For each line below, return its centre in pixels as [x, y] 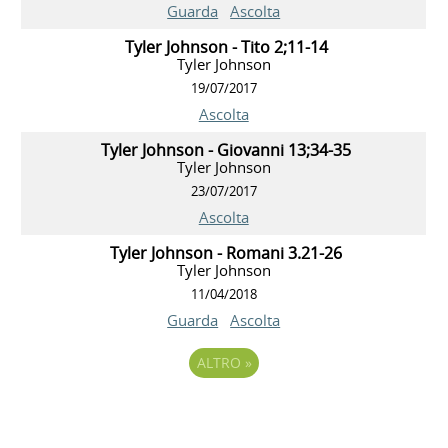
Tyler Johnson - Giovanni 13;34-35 [226, 150]
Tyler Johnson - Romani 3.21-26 [226, 253]
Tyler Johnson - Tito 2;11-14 [226, 47]
